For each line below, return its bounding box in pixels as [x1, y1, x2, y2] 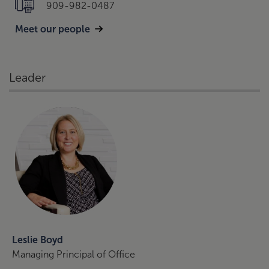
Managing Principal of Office [12, 249, 135, 259]
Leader [9, 71, 46, 84]
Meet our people [15, 24, 90, 34]
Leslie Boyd [12, 235, 63, 245]
